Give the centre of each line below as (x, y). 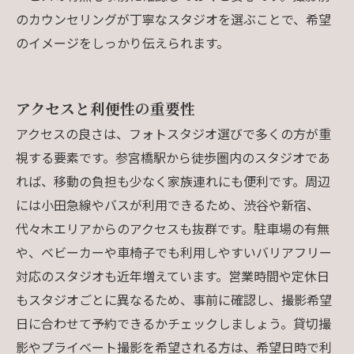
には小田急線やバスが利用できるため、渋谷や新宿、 (168, 204)
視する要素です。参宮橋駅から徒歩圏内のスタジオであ (173, 157)
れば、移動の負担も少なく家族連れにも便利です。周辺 (173, 181)
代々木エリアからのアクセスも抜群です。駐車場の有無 (173, 228)
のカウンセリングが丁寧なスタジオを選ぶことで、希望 (173, 19)
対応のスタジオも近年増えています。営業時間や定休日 (173, 275)
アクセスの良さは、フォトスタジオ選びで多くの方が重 (173, 133)
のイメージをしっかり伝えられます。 (122, 42)
